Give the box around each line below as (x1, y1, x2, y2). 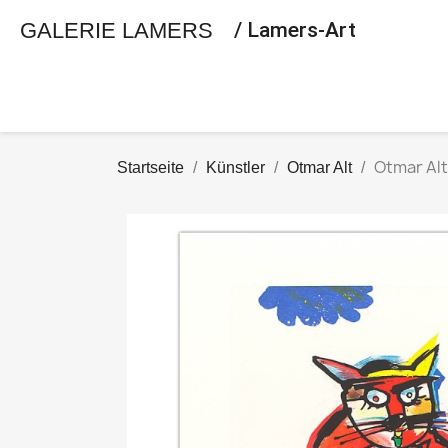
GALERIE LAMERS (20, 18, 213, 43)
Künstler (206, 159, 265, 176)
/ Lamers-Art (233, 18, 356, 42)
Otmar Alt (287, 159, 352, 176)
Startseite (117, 159, 184, 176)
